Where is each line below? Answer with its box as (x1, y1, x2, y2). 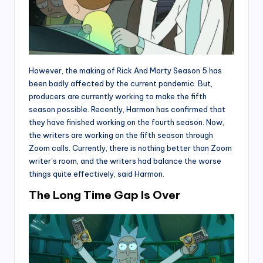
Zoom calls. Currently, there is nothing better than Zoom (29, 143, 232, 153)
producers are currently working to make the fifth (29, 92, 207, 102)
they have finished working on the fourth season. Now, (29, 117, 224, 127)
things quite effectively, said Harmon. (29, 169, 164, 179)
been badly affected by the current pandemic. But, (29, 79, 213, 89)
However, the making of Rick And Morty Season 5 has (29, 66, 222, 76)
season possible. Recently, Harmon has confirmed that (29, 104, 225, 114)
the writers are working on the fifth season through (29, 130, 213, 140)
